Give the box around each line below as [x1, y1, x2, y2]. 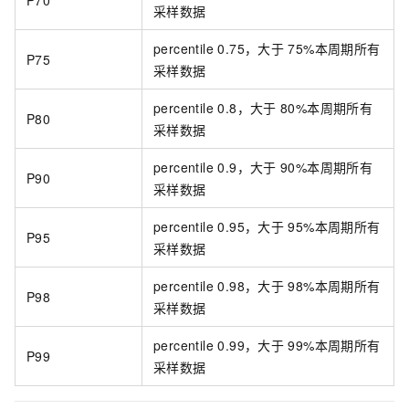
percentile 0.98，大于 [153, 277, 285, 296]
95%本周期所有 [288, 217, 381, 236]
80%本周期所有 [280, 99, 373, 118]
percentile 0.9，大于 [153, 158, 277, 177]
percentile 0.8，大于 [153, 99, 277, 118]
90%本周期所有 [280, 158, 373, 177]
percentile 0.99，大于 [153, 336, 285, 355]
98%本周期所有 [288, 277, 381, 296]
